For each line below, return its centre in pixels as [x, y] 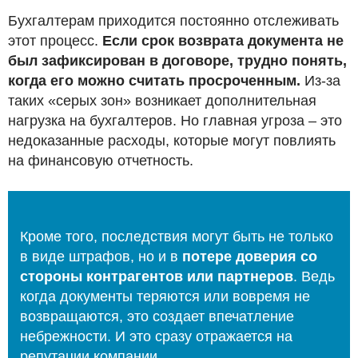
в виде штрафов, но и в [101, 257]
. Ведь [314, 277]
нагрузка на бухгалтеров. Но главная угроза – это [175, 121]
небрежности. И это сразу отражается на [156, 337]
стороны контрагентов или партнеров [157, 277]
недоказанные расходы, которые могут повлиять [172, 141]
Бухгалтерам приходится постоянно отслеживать [173, 21]
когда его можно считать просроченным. [156, 81]
